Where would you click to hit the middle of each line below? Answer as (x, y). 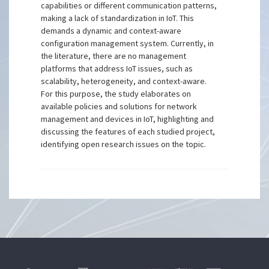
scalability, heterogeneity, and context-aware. (124, 81)
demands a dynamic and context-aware (111, 31)
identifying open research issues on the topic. (124, 144)
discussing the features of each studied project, (128, 131)
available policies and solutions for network (119, 106)
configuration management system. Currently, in (128, 43)
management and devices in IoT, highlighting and (128, 119)
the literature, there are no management (114, 56)
